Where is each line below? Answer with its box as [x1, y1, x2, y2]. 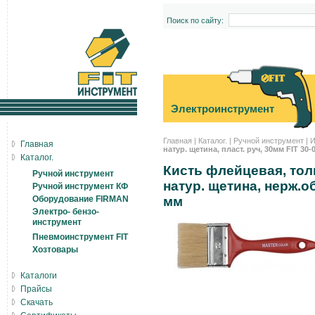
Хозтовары [32, 245, 78, 255]
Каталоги [20, 271, 57, 281]
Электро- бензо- [32, 207, 99, 217]
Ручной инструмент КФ [32, 181, 128, 191]
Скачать [20, 297, 53, 307]
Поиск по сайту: [166, 16, 224, 25]
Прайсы [20, 284, 52, 294]
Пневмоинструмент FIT [32, 232, 128, 242]
